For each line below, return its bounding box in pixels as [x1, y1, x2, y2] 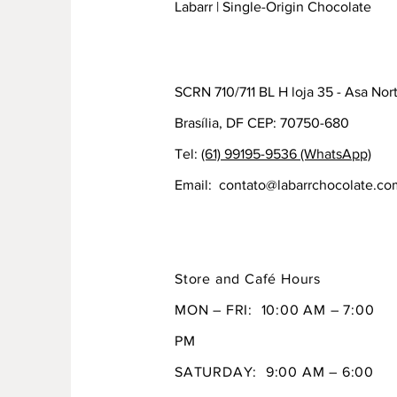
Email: [175, 176, 219, 192]
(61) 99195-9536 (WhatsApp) [201, 145, 371, 161]
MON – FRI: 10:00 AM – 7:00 [175, 301, 375, 317]
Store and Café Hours [175, 270, 321, 286]
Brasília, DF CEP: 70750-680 [175, 114, 349, 130]
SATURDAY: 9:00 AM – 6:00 [175, 363, 375, 379]
